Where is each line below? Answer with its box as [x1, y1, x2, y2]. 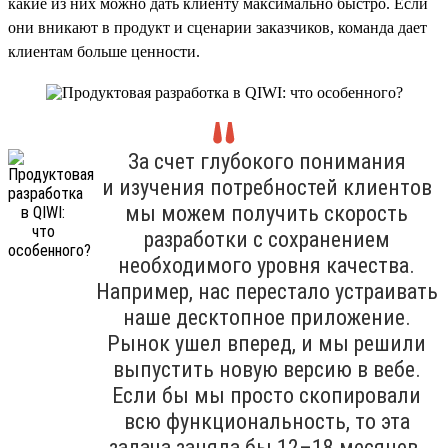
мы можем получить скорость [125, 200, 408, 226]
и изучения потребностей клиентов [101, 174, 432, 200]
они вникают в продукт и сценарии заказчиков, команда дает [8, 18, 427, 36]
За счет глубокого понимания [127, 148, 406, 174]
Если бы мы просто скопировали [112, 382, 421, 408]
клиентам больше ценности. [8, 42, 200, 60]
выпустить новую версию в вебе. [112, 356, 421, 382]
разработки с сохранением [143, 226, 390, 252]
